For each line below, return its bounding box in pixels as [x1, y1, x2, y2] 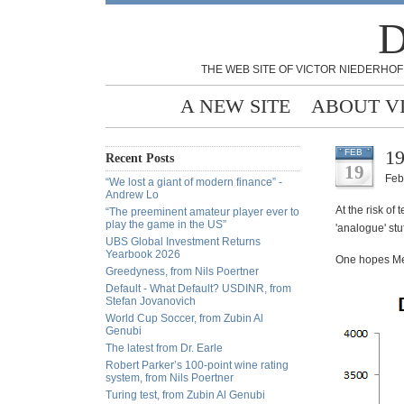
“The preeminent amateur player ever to [106, 206, 299, 218]
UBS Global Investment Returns [106, 235, 261, 248]
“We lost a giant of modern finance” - [106, 176, 282, 188]
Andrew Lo [106, 188, 159, 201]
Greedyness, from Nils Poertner [106, 265, 259, 278]
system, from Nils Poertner [106, 372, 234, 384]
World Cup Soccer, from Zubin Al [106, 312, 263, 325]
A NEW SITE [180, 95, 290, 117]
